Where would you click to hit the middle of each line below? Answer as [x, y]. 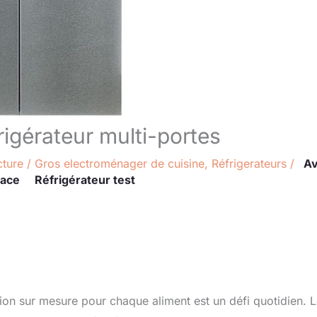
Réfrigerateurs [249, 163]
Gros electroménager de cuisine [120, 163]
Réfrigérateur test [85, 180]
